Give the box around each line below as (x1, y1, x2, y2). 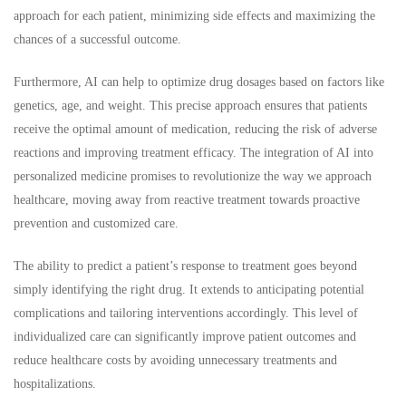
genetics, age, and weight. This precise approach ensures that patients (14, 98, 367, 112)
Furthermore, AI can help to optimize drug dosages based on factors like (14, 74, 384, 89)
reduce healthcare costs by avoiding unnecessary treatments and (14, 353, 337, 367)
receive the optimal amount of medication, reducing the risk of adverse (14, 121, 377, 136)
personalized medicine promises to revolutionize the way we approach (14, 169, 372, 183)
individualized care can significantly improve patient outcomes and (14, 329, 356, 343)
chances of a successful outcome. (14, 32, 181, 46)
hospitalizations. (14, 376, 96, 391)
